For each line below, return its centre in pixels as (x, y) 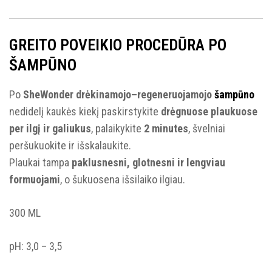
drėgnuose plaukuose (209, 111)
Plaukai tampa (40, 162)
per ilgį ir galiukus (50, 128)
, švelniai (207, 128)
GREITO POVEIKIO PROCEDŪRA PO (118, 45)
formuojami (35, 179)
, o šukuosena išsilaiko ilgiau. (123, 179)
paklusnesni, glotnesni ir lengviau (148, 162)
